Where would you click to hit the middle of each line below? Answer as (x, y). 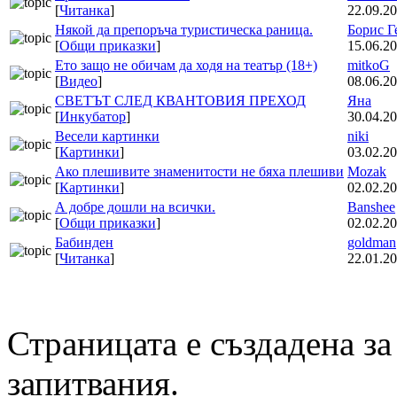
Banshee (371, 207)
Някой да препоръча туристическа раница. (184, 30)
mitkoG (369, 66)
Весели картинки (107, 136)
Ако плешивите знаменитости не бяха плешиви (199, 172)
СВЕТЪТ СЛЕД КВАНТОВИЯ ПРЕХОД (180, 101)
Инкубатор (93, 117)
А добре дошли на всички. (135, 207)
